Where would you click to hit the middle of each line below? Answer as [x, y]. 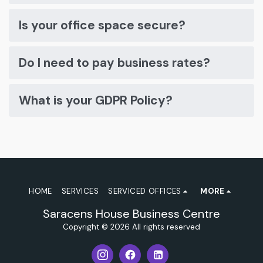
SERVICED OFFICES [145, 191]
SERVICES [80, 191]
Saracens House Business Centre [131, 213]
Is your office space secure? [102, 25]
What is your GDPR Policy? [96, 100]
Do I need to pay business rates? [114, 63]
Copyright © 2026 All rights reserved [131, 227]
